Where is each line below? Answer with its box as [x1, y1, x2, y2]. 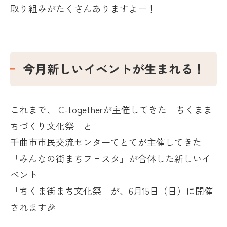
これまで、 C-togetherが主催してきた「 [10, 103, 176, 117]
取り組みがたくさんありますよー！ [10, 2, 156, 15]
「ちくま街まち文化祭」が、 [10, 184, 129, 198]
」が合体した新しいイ [120, 152, 211, 165]
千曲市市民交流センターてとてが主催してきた [10, 135, 202, 149]
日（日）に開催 [149, 184, 213, 198]
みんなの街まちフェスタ [19, 152, 120, 165]
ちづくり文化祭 [10, 119, 74, 133]
